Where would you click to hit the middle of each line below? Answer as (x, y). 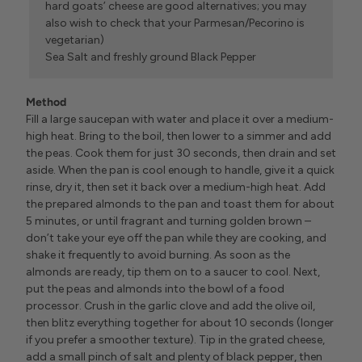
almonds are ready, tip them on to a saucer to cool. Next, (173, 272)
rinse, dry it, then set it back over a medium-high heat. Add (176, 187)
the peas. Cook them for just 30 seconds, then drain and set (181, 154)
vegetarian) (75, 40)
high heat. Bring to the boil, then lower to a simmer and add (179, 137)
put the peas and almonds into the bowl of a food (155, 289)
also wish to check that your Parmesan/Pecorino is (175, 23)
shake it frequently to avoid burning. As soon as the (158, 255)
